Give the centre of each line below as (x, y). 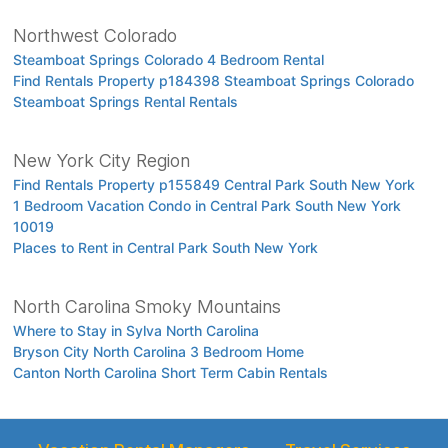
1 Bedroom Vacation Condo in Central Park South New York (206, 205)
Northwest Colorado (94, 35)
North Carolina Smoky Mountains (146, 306)
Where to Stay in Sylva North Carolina (135, 330)
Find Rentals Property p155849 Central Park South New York (213, 184)
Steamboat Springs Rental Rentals (125, 101)
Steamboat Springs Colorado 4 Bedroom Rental (168, 59)
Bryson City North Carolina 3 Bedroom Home (158, 351)
